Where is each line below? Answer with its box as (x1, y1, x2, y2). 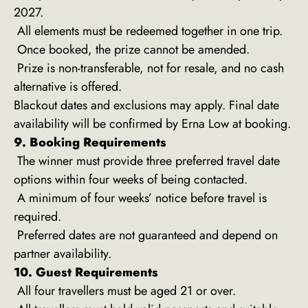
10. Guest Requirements (14, 263, 158, 282)
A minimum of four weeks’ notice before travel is (14, 189, 267, 208)
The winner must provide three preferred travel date (14, 152, 280, 170)
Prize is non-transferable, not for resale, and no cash (14, 59, 284, 78)
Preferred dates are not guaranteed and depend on (14, 226, 278, 245)
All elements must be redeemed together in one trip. (14, 22, 283, 41)
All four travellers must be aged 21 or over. (14, 282, 236, 300)
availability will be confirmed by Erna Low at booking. (14, 115, 291, 133)
